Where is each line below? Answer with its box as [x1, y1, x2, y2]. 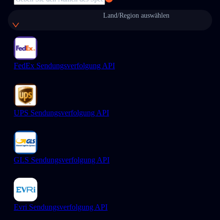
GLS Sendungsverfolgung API [14, 156, 110, 164]
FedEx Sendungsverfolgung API [14, 61, 115, 70]
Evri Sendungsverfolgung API [14, 203, 108, 211]
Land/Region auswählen [103, 12, 169, 19]
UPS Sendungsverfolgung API [14, 109, 109, 117]
